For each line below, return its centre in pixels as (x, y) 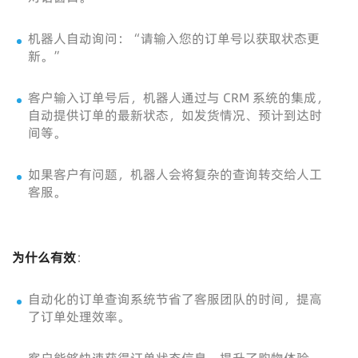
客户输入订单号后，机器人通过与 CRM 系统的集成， (179, 98)
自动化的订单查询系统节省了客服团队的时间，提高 (175, 299)
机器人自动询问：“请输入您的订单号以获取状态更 (174, 39)
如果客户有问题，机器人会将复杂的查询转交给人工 (175, 175)
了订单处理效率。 (79, 317)
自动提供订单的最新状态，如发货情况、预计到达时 (175, 115)
